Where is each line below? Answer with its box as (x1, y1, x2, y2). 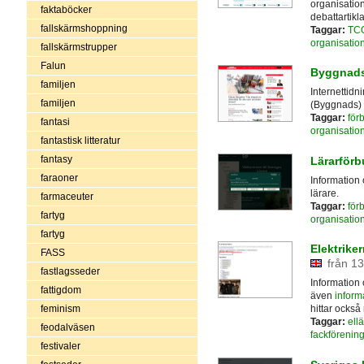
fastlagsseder (40, 265, 100, 277)
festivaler (40, 340, 80, 352)
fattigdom (40, 284, 81, 296)
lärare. (310, 187, 339, 199)
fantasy (40, 153, 72, 165)
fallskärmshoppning (40, 22, 128, 34)
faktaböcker (40, 3, 92, 15)
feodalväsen (40, 321, 95, 333)
